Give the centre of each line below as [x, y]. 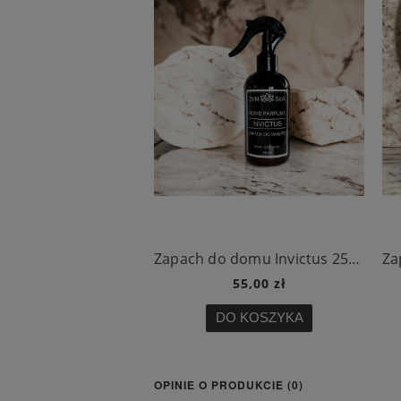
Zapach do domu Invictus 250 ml [354, 259]
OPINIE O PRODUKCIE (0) [229, 385]
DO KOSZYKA [259, 318]
